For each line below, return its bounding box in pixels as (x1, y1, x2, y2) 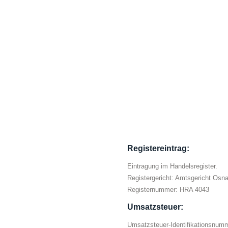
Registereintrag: (127, 144, 189, 153)
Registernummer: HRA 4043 (127, 186, 209, 194)
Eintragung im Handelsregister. (127, 162, 217, 170)
